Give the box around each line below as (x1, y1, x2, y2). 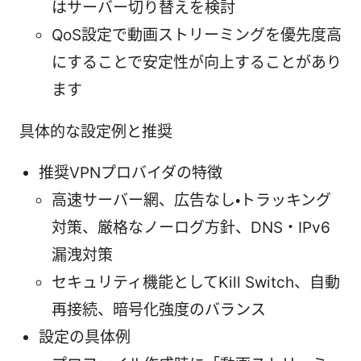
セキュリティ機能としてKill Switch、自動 (52, 272, 340, 292)
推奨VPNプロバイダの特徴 (39, 163, 222, 182)
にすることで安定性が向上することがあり (52, 52, 342, 72)
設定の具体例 (39, 327, 131, 346)
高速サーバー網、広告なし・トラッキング (52, 190, 331, 210)
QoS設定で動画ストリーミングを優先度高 (52, 25, 342, 44)
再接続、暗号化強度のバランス (52, 300, 266, 319)
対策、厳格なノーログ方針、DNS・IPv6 (52, 218, 330, 237)
